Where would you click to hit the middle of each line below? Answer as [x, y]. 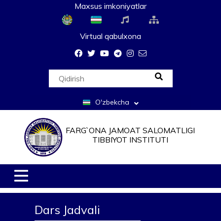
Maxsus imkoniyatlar [110, 6]
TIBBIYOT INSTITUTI [130, 140]
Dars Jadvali [67, 210]
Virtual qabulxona [110, 36]
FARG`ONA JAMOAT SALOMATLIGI [130, 130]
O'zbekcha [112, 102]
